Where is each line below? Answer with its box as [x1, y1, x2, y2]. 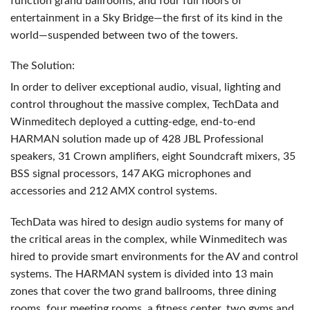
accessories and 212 [10, 185, 110, 197]
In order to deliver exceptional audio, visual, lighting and [10, 82, 281, 93]
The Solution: [10, 60, 75, 72]
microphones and [165, 168, 251, 180]
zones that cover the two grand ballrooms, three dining [10, 286, 276, 298]
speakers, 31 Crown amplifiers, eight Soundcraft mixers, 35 [10, 151, 295, 163]
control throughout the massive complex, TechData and [10, 99, 279, 111]
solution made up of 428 [60, 134, 183, 145]
